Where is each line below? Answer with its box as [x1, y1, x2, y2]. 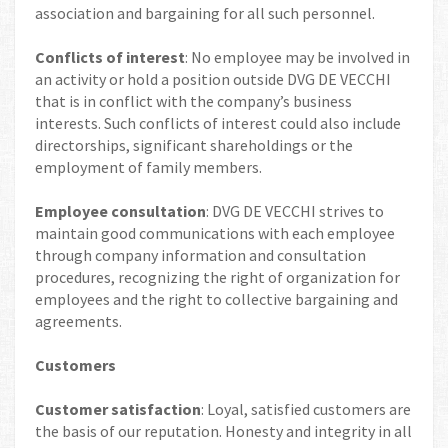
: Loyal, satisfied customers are [201, 399, 411, 419]
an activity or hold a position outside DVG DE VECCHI [35, 69, 391, 89]
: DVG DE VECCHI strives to [206, 201, 384, 221]
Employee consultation [35, 201, 206, 221]
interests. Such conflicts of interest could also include [35, 113, 401, 133]
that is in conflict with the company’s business [35, 91, 352, 111]
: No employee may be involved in [185, 47, 410, 67]
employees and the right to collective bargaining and [35, 289, 398, 309]
